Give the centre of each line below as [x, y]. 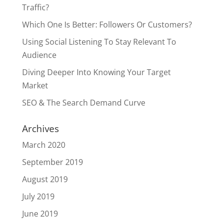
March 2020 [43, 145]
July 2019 [38, 196]
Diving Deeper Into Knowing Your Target [96, 72]
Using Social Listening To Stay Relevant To [99, 41]
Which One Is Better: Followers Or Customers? [107, 24]
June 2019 [40, 213]
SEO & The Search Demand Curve [83, 102]
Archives [40, 128]
